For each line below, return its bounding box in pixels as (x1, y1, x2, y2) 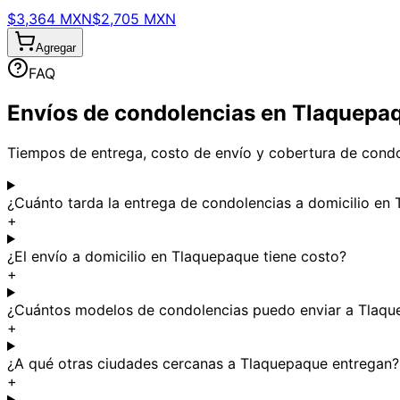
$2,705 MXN (92, 10, 176, 29)
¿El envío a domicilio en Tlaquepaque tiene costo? (7, 247, 346, 265)
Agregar (36, 41, 76, 55)
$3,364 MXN (7, 10, 92, 29)
